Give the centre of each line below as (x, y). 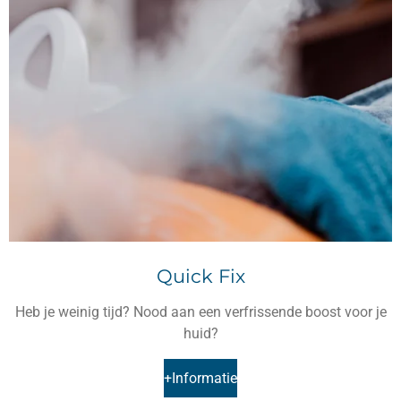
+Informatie (200, 379)
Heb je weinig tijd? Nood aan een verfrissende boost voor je (200, 311)
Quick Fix (200, 275)
